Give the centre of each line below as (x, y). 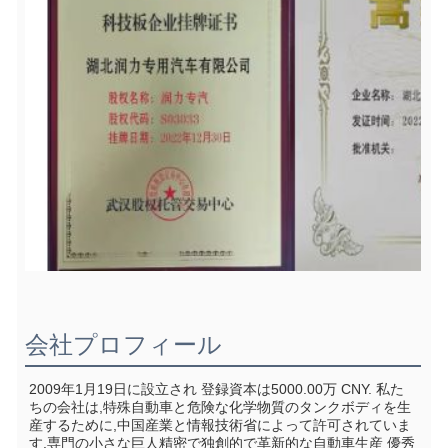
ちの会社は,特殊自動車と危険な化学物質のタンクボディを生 (220, 407)
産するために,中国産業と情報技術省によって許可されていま (220, 425)
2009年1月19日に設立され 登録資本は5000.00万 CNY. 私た (216, 389)
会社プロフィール (123, 345)
